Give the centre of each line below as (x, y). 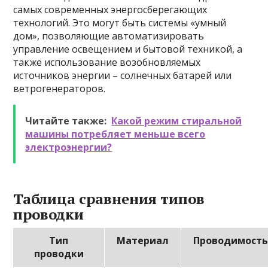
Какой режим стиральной (177, 121)
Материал (143, 240)
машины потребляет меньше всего (115, 134)
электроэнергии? (69, 147)
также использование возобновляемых (107, 62)
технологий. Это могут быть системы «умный (120, 23)
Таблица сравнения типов (109, 199)
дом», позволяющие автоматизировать (109, 36)
